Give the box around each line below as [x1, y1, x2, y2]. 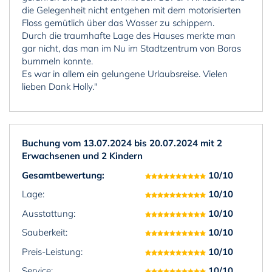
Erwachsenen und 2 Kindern [22, 150, 143, 162]
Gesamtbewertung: [22, 169, 104, 181]
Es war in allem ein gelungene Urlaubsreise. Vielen [22, 67, 228, 80]
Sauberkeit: [22, 226, 67, 239]
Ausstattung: [22, 207, 75, 219]
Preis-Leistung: [22, 245, 83, 257]
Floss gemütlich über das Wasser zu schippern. [22, 16, 214, 29]
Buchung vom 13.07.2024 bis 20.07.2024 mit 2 [22, 137, 222, 149]
